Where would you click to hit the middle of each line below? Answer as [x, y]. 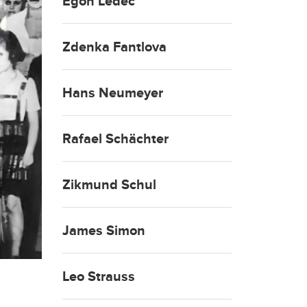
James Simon [104, 231]
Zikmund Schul [109, 185]
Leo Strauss [99, 277]
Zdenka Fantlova [114, 47]
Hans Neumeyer [113, 93]
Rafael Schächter [115, 139]
